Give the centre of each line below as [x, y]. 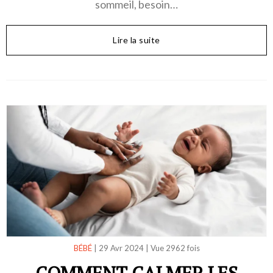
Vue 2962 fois [175, 248]
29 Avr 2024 [121, 248]
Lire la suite [136, 40]
